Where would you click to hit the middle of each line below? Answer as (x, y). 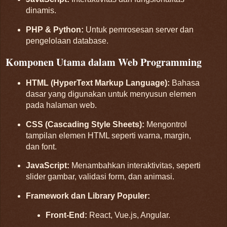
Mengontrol (165, 124)
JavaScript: (47, 166)
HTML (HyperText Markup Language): (98, 83)
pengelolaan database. (67, 41)
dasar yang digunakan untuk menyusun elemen (111, 94)
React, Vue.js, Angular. (129, 215)
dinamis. (41, 11)
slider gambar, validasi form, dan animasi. (100, 177)
